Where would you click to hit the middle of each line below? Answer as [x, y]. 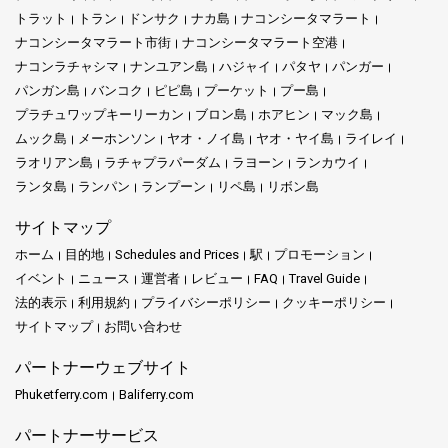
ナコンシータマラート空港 [260, 43]
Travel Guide [324, 279]
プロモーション [319, 255]
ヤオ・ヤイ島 [295, 139]
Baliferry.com [156, 395]
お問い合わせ [143, 327]
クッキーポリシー [334, 303]
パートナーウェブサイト [103, 368]
